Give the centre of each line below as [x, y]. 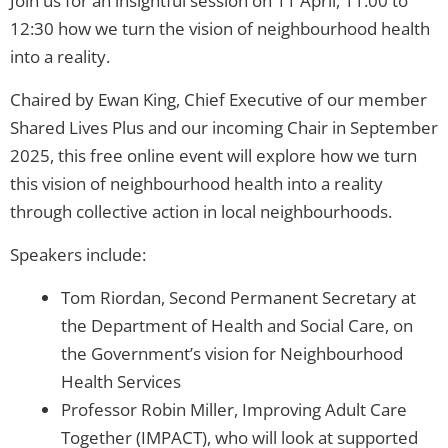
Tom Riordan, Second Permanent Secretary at [238, 297]
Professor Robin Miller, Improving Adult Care [234, 409]
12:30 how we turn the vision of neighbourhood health [220, 28]
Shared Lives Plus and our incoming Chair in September [224, 127]
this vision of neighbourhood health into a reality [196, 183]
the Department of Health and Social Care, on [237, 325]
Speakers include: [78, 254]
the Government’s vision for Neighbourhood [232, 353]
